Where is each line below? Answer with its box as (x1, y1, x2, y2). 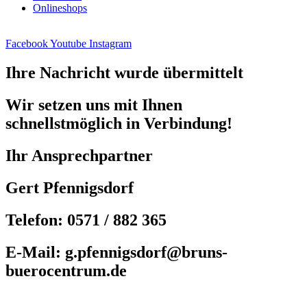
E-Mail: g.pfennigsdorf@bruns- (5, 243, 228, 261)
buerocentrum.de (5, 261, 127, 280)
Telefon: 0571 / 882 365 (5, 210, 167, 229)
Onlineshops (33, 2, 87, 14)
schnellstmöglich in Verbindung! (5, 114, 232, 133)
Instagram (89, 38, 132, 50)
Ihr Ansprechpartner (5, 147, 153, 165)
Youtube (50, 38, 86, 50)
